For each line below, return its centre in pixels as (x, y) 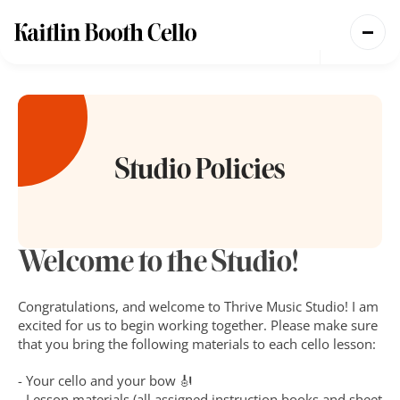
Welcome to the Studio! (158, 264)
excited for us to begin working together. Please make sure (198, 325)
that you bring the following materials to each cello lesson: (197, 344)
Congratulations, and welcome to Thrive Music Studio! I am (198, 306)
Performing (70, 100)
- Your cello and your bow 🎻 (105, 380)
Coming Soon (161, 101)
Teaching (65, 67)
